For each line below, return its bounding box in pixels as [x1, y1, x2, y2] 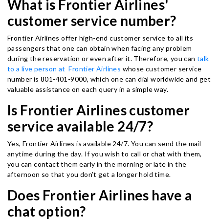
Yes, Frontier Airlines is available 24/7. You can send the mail [7, 139, 201, 148]
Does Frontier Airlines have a [7, 187, 193, 203]
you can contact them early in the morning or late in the [7, 160, 187, 168]
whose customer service [121, 65, 202, 73]
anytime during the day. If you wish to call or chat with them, [7, 150, 202, 158]
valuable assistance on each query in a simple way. [7, 85, 168, 93]
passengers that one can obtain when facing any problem [7, 44, 192, 52]
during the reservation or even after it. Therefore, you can [7, 54, 197, 63]
